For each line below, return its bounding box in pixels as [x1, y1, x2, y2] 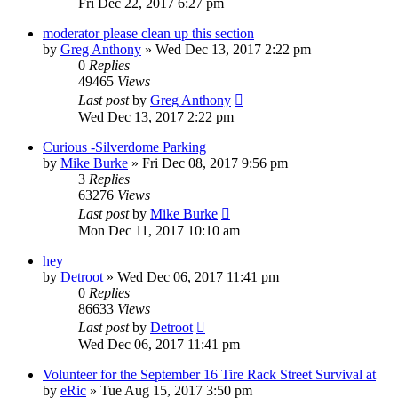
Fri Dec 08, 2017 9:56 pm [142, 155, 288, 171]
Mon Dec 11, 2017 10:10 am [78, 223, 240, 239]
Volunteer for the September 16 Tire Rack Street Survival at [43, 367, 376, 383]
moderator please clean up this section [43, 26, 254, 42]
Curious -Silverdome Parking [43, 139, 206, 155]
